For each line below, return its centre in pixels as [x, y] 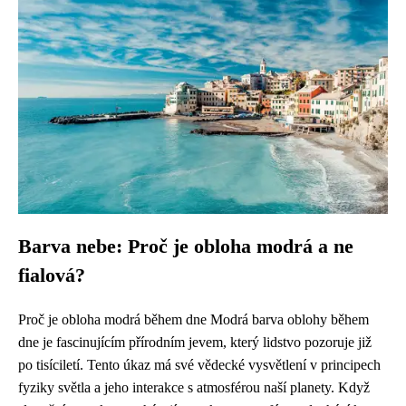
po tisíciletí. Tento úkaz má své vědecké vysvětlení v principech [199, 365]
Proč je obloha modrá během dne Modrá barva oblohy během [193, 319]
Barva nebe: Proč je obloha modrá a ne [186, 246]
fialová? [52, 275]
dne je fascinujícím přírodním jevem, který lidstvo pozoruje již [195, 342]
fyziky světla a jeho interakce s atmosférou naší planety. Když [194, 387]
